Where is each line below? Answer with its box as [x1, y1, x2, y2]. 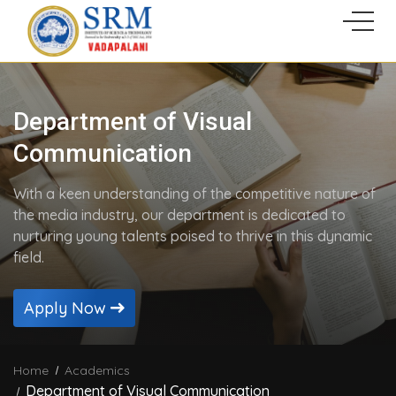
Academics [65, 362, 130, 378]
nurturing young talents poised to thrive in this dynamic [13, 227, 372, 245]
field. [13, 248, 44, 266]
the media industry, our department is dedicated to [13, 206, 346, 224]
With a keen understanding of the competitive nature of [13, 185, 376, 202]
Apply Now [24, 298, 110, 318]
